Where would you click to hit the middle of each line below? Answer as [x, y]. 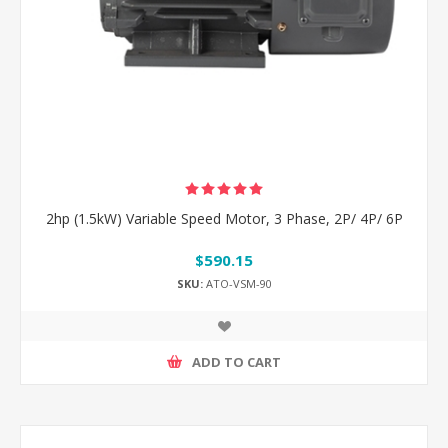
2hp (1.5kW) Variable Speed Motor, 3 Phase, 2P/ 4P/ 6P [224, 218]
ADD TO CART [236, 362]
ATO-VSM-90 [237, 283]
